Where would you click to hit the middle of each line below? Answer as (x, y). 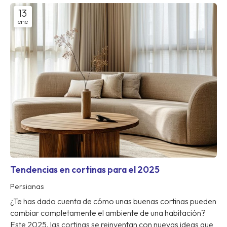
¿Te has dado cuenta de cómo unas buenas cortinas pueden (113, 201)
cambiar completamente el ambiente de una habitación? (108, 213)
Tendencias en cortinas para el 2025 (85, 169)
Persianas (27, 186)
